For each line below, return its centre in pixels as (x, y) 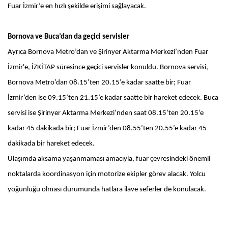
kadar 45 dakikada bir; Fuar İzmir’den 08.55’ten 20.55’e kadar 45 (107, 128)
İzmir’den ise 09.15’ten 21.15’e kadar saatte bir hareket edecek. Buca (113, 98)
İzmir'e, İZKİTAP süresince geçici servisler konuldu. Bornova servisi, (108, 67)
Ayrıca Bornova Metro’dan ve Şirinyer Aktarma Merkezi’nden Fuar (108, 52)
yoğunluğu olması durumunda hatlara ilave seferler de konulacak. (107, 189)
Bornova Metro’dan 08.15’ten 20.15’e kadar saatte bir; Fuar (99, 82)
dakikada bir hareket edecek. (52, 144)
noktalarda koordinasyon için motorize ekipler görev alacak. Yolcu (107, 174)
